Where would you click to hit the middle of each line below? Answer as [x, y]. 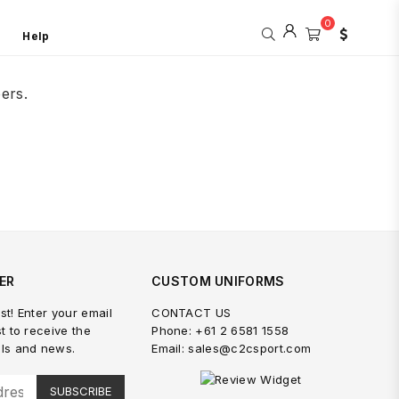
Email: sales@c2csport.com [232, 348]
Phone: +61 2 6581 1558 [220, 330]
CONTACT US [191, 312]
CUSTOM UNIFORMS [218, 281]
